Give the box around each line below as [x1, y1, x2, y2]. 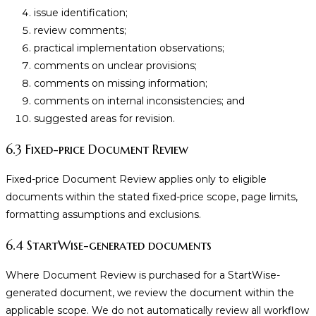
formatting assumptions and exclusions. [6, 208, 201, 221]
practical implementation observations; [34, 42, 224, 55]
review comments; [34, 24, 126, 37]
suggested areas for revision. [34, 112, 175, 126]
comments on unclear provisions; [34, 59, 197, 73]
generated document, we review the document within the [6, 286, 294, 300]
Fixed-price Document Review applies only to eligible [6, 173, 267, 186]
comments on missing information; [34, 77, 207, 90]
